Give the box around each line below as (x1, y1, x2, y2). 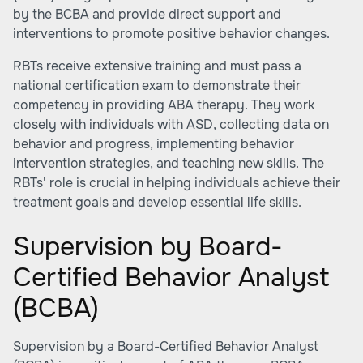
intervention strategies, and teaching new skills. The (13, 155, 324, 172)
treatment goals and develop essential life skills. (13, 194, 301, 211)
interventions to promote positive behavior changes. (13, 25, 330, 42)
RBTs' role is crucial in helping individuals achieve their (13, 174, 340, 191)
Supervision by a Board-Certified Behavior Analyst (13, 338, 318, 355)
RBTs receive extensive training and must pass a (13, 58, 301, 75)
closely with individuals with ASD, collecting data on (13, 116, 329, 133)
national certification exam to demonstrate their (13, 77, 301, 94)
